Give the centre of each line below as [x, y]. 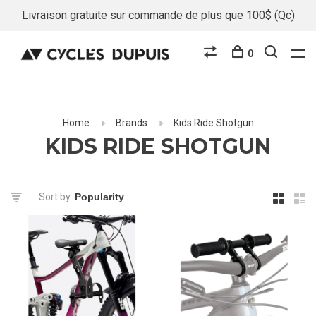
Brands [131, 123]
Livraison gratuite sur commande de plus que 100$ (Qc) [158, 15]
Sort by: [56, 197]
